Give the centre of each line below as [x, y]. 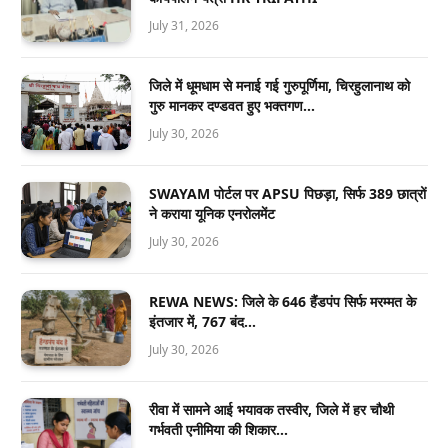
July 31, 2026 [184, 26]
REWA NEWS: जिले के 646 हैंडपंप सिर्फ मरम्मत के [282, 302]
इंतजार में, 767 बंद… [202, 322]
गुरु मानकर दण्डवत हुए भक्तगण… [232, 106]
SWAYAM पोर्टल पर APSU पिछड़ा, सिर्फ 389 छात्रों [287, 194]
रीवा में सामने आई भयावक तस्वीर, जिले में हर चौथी [271, 410]
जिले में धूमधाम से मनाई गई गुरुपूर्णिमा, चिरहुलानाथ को [279, 86]
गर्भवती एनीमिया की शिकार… [218, 430]
